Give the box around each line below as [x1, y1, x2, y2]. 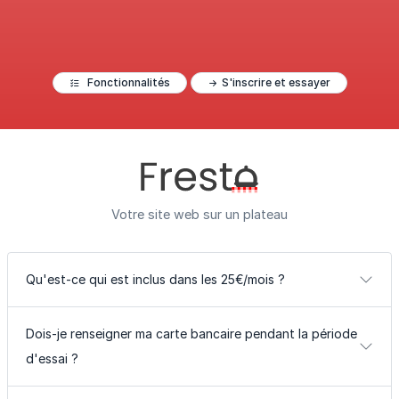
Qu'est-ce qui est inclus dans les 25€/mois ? [26, 272, 285, 287]
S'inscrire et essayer [221, 76, 330, 89]
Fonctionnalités [86, 76, 170, 89]
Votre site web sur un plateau [111, 207, 288, 222]
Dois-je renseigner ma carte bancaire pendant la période [26, 326, 357, 341]
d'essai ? [26, 351, 78, 366]
